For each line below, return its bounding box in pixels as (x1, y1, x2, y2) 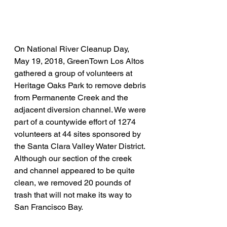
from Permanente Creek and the (14, 92, 130, 102)
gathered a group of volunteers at (14, 68, 134, 78)
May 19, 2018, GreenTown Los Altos (14, 56, 146, 66)
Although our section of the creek (14, 153, 134, 163)
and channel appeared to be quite (14, 165, 137, 175)
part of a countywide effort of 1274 (14, 117, 138, 127)
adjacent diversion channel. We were (14, 104, 148, 115)
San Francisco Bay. (14, 202, 85, 212)
